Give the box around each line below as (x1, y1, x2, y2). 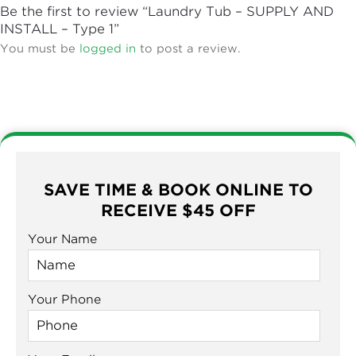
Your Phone (28, 292, 101, 307)
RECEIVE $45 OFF (100, 200, 256, 220)
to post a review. (136, 41, 241, 55)
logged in (79, 41, 136, 55)
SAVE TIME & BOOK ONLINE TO (43, 180, 313, 199)
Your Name (28, 231, 97, 246)
